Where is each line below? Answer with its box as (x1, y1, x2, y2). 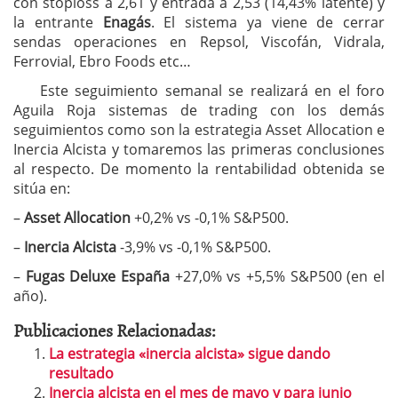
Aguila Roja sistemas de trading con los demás (13, 100, 385, 120)
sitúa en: (13, 179, 70, 198)
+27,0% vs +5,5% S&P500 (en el (170, 267, 386, 286)
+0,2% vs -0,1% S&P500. (131, 208, 289, 227)
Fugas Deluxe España (25, 267, 171, 286)
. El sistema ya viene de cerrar (150, 12, 385, 32)
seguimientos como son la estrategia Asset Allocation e (13, 120, 385, 139)
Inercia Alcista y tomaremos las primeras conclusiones (13, 139, 385, 159)
